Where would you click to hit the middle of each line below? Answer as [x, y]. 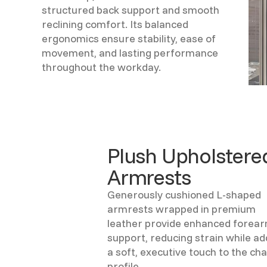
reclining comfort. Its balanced [115, 24]
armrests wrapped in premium [181, 209]
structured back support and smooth [131, 10]
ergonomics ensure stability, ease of [129, 39]
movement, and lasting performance [130, 53]
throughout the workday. [101, 67]
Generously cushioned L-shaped [184, 195]
